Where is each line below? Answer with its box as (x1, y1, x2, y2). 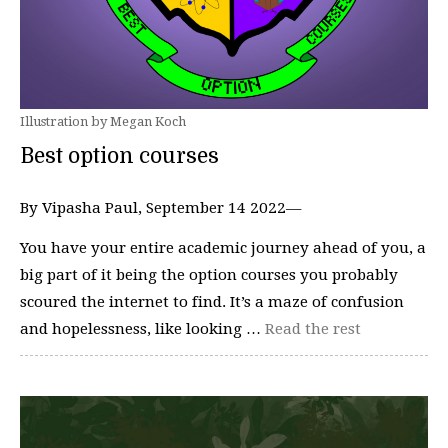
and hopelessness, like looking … (20, 319, 265, 338)
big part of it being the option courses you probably (20, 265, 398, 284)
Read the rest (265, 319, 361, 338)
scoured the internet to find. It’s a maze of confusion (20, 292, 404, 311)
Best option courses (20, 144, 219, 168)
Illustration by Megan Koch (20, 114, 186, 129)
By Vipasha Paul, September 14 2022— (20, 199, 301, 217)
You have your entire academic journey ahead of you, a (20, 238, 426, 257)
